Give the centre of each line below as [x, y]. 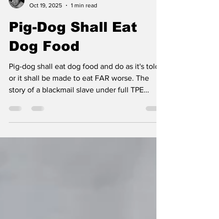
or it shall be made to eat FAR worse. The [79, 96]
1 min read [84, 23]
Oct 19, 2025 [46, 23]
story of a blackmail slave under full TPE [76, 107]
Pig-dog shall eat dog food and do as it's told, [85, 84]
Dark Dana [43, 15]
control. [22, 119]
